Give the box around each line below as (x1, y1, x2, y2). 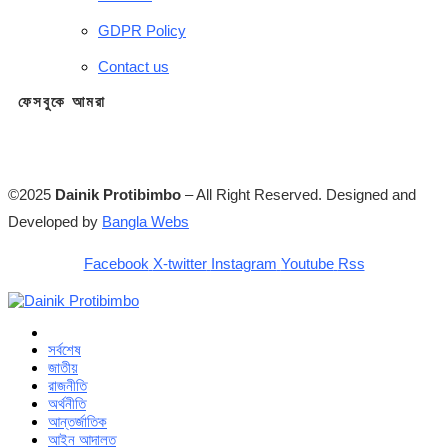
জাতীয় (48, 358, 78, 376)
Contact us (98, 57, 169, 75)
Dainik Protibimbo (55, 185, 181, 203)
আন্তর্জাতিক (48, 412, 107, 430)
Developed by (8, 212, 102, 230)
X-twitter (152, 254, 207, 272)
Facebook (83, 254, 149, 272)
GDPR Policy (98, 21, 186, 39)
